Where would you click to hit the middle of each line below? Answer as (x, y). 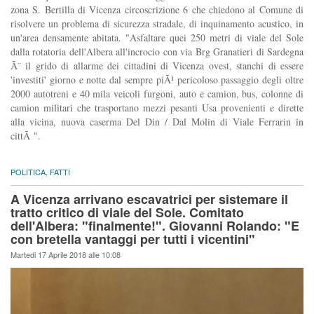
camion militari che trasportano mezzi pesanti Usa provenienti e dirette (157, 108)
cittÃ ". (26, 136)
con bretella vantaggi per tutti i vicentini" (133, 239)
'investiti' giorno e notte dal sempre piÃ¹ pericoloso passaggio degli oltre (157, 80)
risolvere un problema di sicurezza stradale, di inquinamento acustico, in (157, 24)
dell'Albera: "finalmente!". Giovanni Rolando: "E (155, 226)
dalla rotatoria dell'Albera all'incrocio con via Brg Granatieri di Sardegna (157, 52)
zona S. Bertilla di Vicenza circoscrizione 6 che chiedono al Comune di (157, 10)
